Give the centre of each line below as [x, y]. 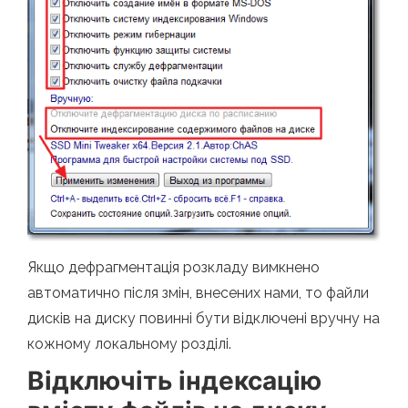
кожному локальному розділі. [129, 343]
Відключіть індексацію [174, 380]
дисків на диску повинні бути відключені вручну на [204, 318]
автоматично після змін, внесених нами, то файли [198, 292]
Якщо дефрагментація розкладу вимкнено [173, 267]
